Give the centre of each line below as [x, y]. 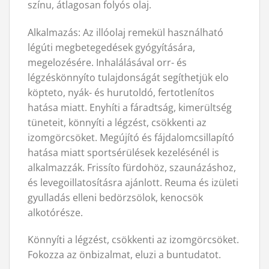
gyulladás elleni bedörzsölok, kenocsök [115, 197]
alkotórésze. [55, 212]
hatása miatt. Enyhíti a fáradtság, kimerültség [130, 107]
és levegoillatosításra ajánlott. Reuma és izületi [133, 182]
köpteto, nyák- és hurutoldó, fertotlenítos [121, 92]
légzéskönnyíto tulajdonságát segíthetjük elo [128, 77]
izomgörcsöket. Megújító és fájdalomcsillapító [131, 137]
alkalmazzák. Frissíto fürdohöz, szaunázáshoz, [132, 167]
